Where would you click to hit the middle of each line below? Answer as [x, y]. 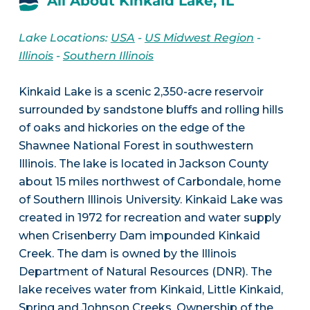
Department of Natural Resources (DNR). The [145, 272]
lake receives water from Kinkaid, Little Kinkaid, [151, 290]
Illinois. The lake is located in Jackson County [143, 164]
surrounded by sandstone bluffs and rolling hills [151, 110]
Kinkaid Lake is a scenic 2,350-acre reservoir [141, 92]
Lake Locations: [64, 38]
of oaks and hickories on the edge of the [131, 128]
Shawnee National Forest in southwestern [136, 146]
